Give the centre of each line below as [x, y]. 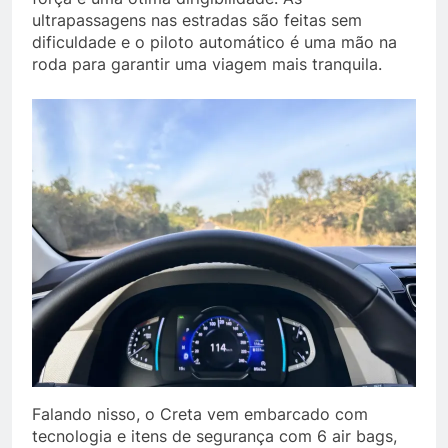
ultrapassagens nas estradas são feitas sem [197, 20]
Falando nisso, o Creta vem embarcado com [200, 414]
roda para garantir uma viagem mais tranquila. [207, 64]
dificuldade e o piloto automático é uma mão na [214, 42]
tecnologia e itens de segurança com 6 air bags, [214, 436]
